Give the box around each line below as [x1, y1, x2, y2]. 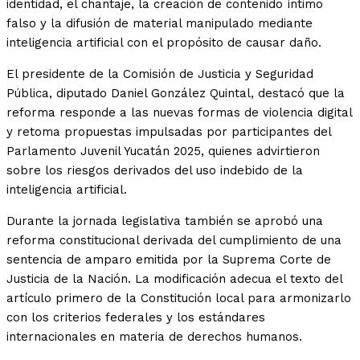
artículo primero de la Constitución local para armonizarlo [6, 291, 351, 306]
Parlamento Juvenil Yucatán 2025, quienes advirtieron [6, 144, 320, 159]
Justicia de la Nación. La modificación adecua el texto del [6, 272, 342, 287]
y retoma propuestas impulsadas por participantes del [6, 125, 331, 140]
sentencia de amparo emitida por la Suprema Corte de [6, 252, 331, 268]
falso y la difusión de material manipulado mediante [6, 16, 313, 31]
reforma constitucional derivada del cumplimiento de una [6, 233, 342, 248]
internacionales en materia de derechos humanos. [6, 329, 302, 345]
